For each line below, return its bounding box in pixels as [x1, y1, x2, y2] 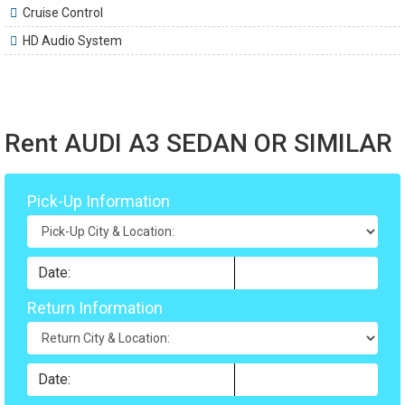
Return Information [27, 297, 163, 317]
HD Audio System [23, 33, 122, 48]
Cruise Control [23, 5, 103, 20]
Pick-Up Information [27, 191, 170, 211]
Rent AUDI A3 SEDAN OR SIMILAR [5, 127, 392, 158]
